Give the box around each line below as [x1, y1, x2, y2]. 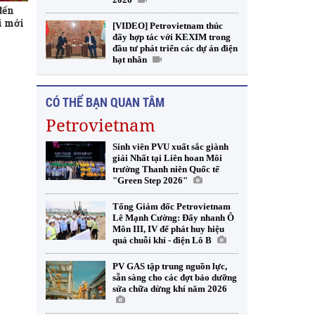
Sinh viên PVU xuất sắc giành [112, 141, 229, 152]
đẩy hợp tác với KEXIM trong [112, 32, 231, 42]
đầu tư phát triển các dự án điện [112, 43, 238, 53]
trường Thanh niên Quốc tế [112, 164, 219, 174]
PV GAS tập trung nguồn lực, [112, 261, 227, 271]
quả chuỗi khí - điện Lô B [112, 235, 212, 245]
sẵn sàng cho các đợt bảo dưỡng [112, 272, 237, 283]
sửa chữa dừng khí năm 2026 [112, 283, 227, 294]
